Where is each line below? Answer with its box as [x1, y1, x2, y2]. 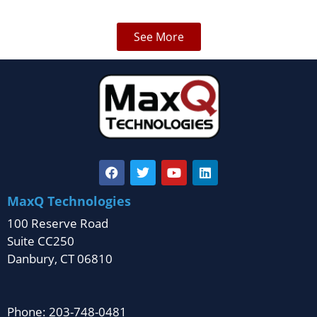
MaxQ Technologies [7, 192, 131, 209]
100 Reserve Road [7, 214, 108, 231]
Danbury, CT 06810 [7, 250, 113, 267]
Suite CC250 [7, 232, 74, 249]
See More [133, 28, 184, 45]
